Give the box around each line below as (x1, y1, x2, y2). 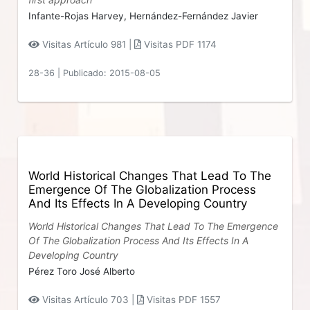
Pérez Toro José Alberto (28, 266, 136, 277)
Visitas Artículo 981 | (39, 39, 134, 50)
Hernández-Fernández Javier (129, 10, 259, 21)
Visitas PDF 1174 (140, 39, 217, 50)
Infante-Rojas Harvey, (28, 10, 130, 21)
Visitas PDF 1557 (143, 294, 221, 305)
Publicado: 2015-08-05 (63, 68, 161, 78)
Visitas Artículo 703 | (39, 294, 137, 305)
